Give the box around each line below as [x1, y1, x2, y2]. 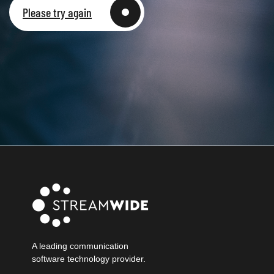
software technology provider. [32, 254, 146, 264]
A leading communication [32, 241, 128, 251]
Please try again [23, 5, 92, 20]
